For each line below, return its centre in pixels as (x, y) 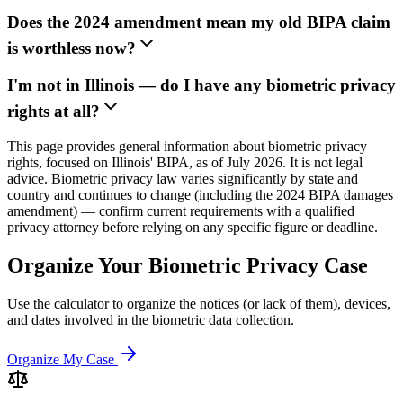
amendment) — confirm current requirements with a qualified (181, 210)
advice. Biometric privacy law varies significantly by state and (183, 178)
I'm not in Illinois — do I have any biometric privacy (201, 85)
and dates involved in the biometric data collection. (151, 319)
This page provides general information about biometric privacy (187, 146)
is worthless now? (72, 49)
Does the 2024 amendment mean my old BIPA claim (199, 22)
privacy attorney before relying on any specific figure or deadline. (193, 227)
